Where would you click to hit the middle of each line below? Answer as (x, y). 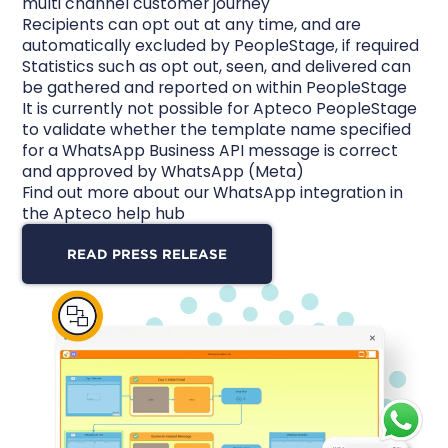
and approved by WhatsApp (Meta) (165, 171)
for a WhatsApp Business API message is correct (210, 150)
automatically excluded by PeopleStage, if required (221, 45)
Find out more (76, 192)
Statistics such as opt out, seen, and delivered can (217, 66)
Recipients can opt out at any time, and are (192, 24)
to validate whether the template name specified (217, 129)
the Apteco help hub (104, 213)
